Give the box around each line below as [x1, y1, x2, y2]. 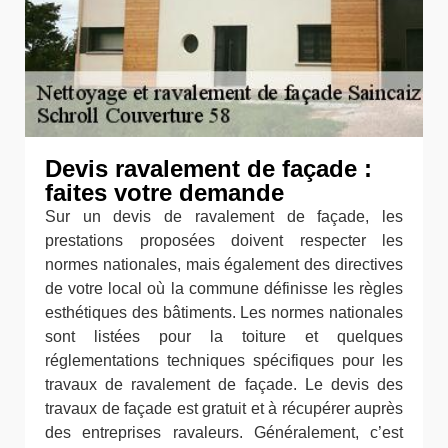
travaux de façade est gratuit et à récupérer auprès [45, 400, 403, 418]
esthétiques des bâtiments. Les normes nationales [45, 304, 403, 322]
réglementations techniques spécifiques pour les [45, 352, 403, 370]
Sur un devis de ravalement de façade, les [45, 208, 403, 226]
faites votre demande [45, 179, 284, 207]
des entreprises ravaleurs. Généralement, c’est [45, 424, 403, 442]
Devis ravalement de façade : [45, 155, 372, 183]
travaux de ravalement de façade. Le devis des [45, 376, 403, 394]
